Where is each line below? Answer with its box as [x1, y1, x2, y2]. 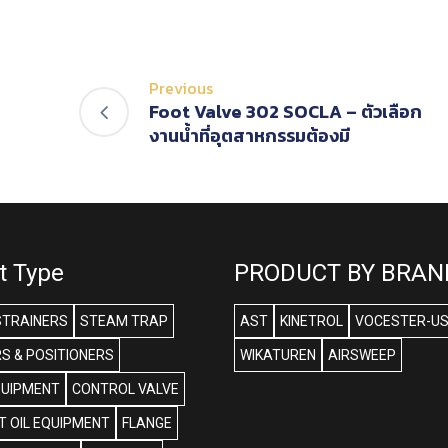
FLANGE [121, 415, 172, 432]
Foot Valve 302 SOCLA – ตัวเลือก [149, 98, 422, 126]
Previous [149, 76, 214, 101]
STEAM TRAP [79, 313, 168, 330]
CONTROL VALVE [71, 381, 179, 398]
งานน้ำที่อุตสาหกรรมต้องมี [149, 122, 350, 150]
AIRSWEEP [328, 347, 396, 364]
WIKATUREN [240, 347, 316, 364]
